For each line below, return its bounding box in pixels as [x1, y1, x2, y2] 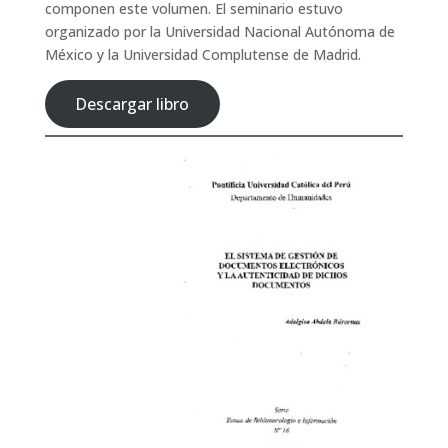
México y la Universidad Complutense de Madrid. [44, 45, 361, 64]
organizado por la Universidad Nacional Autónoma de [44, 22, 395, 41]
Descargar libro [76, 92, 190, 115]
